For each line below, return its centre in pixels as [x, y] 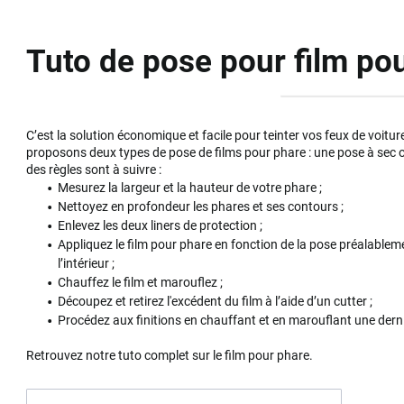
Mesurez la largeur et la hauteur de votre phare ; [190, 187]
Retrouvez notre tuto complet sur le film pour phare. [170, 355]
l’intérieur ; [87, 263]
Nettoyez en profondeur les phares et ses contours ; [201, 206]
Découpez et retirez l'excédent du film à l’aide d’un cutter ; [216, 301]
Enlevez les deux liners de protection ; [161, 225]
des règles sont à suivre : [96, 169]
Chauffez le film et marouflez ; [141, 282]
